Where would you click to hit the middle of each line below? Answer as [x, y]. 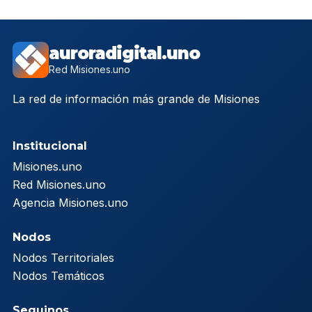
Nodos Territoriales [63, 258]
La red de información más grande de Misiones [136, 99]
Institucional [50, 146]
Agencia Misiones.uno [70, 203]
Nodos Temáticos [58, 276]
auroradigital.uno [124, 54]
